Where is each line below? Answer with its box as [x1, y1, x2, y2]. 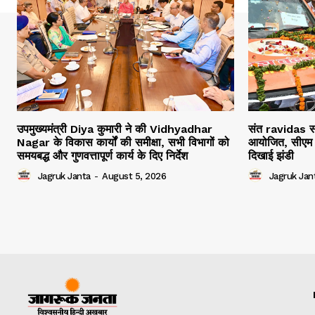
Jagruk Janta [37, 171, 91, 182]
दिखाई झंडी [248, 148, 294, 162]
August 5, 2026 [102, 171, 166, 182]
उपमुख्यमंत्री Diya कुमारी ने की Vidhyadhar [17, 122, 212, 136]
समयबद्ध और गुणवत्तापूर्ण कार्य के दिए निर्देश [17, 148, 188, 162]
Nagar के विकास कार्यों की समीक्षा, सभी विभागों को [17, 135, 229, 149]
